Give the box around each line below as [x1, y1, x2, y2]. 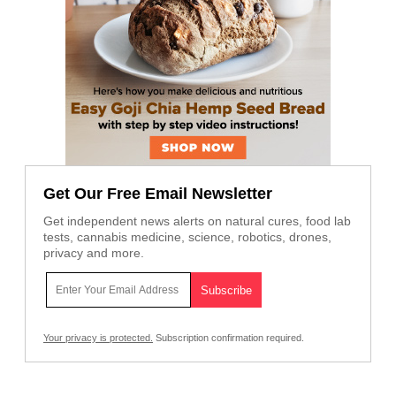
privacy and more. [43, 246, 144, 261]
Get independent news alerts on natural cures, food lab [43, 214, 351, 229]
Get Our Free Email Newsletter [43, 185, 272, 203]
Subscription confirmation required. [153, 332, 304, 344]
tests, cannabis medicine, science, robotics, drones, [43, 230, 331, 245]
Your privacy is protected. [43, 332, 153, 344]
